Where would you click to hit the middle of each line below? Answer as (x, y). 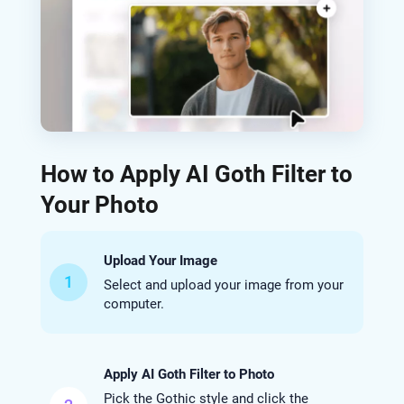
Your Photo (99, 204)
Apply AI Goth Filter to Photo (188, 374)
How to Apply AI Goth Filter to (196, 174)
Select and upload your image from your (223, 285)
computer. (133, 303)
